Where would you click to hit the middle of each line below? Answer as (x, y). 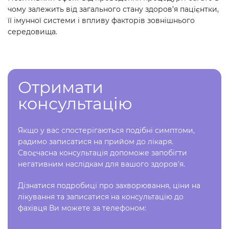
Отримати (61, 87)
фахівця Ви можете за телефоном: (82, 208)
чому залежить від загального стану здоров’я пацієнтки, (113, 9)
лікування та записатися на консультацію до (101, 197)
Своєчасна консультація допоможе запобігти (102, 153)
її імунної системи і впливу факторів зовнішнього (101, 20)
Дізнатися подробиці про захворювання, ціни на (109, 186)
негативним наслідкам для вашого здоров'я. (101, 164)
